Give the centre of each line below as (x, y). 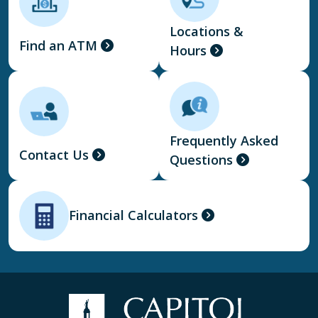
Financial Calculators (133, 215)
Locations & (207, 31)
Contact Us (54, 155)
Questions (201, 159)
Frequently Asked (224, 140)
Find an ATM (58, 45)
